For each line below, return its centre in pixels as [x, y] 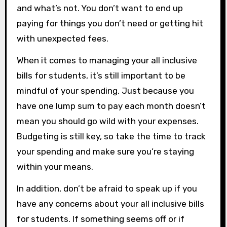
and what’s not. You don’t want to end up [100, 8]
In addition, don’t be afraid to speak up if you [107, 189]
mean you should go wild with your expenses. [107, 121]
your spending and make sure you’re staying [105, 152]
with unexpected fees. [62, 39]
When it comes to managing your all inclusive [107, 61]
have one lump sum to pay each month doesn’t [111, 106]
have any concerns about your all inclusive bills [110, 204]
